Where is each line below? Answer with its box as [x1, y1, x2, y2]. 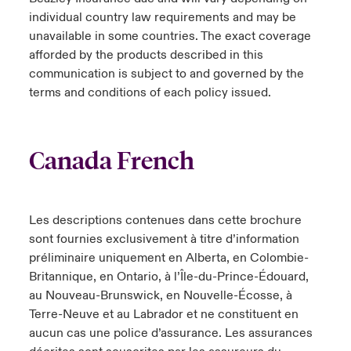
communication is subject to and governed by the [28, 66, 304, 81]
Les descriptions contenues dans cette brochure [28, 212, 302, 228]
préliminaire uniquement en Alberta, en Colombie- [28, 250, 309, 266]
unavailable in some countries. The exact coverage [28, 28, 311, 44]
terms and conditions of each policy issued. [28, 85, 271, 100]
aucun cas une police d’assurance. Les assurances [28, 325, 313, 341]
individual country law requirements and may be [28, 9, 296, 25]
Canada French [28, 147, 194, 175]
